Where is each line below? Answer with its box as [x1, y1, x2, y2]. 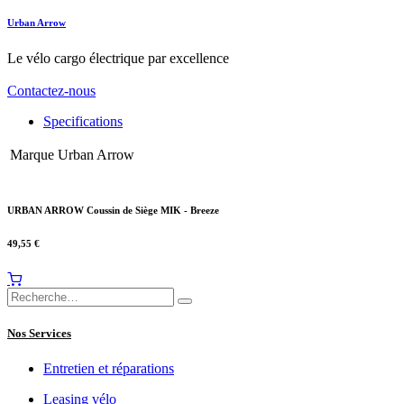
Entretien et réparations [43, 361, 174, 377]
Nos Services [7, 326, 71, 341]
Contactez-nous [7, 82, 96, 98]
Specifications [43, 113, 123, 129]
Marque [10, 146, 54, 162]
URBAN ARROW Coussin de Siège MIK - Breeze [7, 204, 219, 216]
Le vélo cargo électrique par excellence [7, 50, 229, 66]
